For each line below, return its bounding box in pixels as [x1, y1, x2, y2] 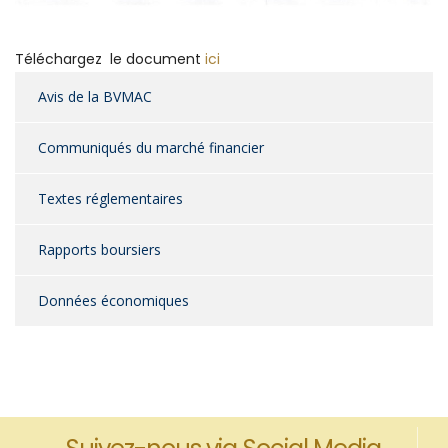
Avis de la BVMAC [38, 87, 152, 107]
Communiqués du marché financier [38, 138, 264, 158]
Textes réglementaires [38, 189, 183, 209]
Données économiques [38, 291, 189, 311]
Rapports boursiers [38, 240, 161, 260]
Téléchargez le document [15, 49, 205, 70]
